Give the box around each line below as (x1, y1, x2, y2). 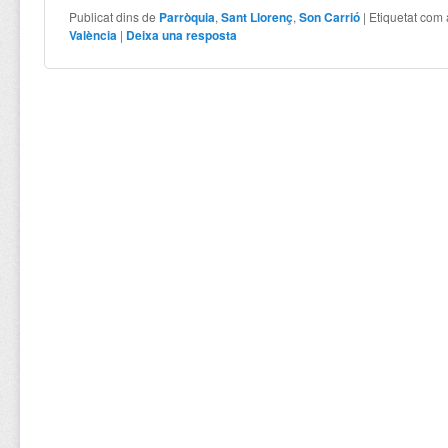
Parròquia (159, 7, 216, 26)
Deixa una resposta (126, 25, 238, 44)
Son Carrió (299, 7, 361, 26)
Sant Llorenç (221, 7, 294, 26)
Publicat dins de (69, 7, 157, 25)
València (69, 25, 118, 44)
